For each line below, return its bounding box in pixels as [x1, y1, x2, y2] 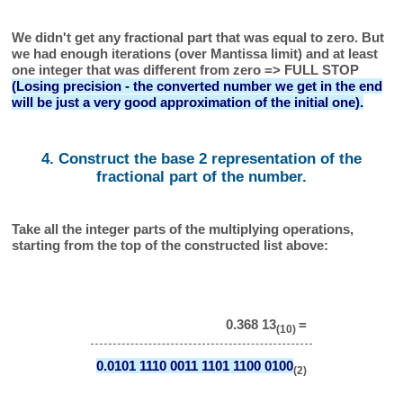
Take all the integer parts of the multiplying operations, [12, 221, 354, 237]
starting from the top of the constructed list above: [12, 237, 329, 254]
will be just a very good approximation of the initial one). [12, 94, 364, 111]
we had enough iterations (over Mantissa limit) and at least [12, 46, 379, 62]
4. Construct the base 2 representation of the [41, 149, 362, 167]
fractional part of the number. [96, 167, 307, 185]
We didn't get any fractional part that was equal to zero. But [12, 30, 385, 46]
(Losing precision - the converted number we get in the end [12, 78, 383, 94]
